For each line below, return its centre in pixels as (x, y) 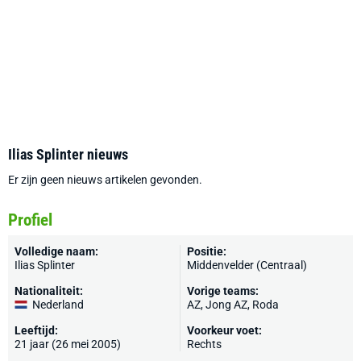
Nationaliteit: (49, 291)
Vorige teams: (223, 291)
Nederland (58, 305)
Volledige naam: (56, 251)
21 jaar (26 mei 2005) (68, 344)
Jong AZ (226, 305)
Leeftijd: (36, 330)
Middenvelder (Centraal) (247, 265)
